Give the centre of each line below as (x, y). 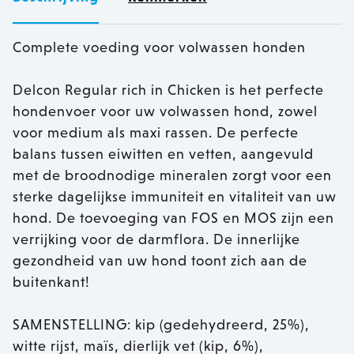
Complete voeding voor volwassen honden (159, 47)
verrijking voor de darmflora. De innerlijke (156, 239)
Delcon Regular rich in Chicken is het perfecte (168, 90)
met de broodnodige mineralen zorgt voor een (172, 175)
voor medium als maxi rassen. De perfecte (156, 133)
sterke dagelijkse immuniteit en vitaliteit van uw (175, 197)
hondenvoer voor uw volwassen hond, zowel (165, 111)
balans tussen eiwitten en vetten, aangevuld (163, 154)
